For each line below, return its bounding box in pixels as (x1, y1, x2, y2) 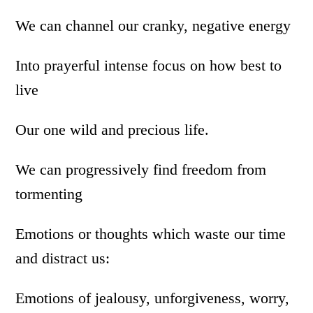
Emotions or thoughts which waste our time (15, 225, 286, 242)
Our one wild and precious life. (15, 121, 210, 138)
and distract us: (15, 249, 110, 267)
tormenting (15, 185, 83, 203)
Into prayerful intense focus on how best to (15, 57, 282, 74)
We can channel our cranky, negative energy (15, 17, 291, 34)
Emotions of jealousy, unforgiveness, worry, (15, 289, 290, 307)
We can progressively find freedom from (15, 161, 267, 178)
